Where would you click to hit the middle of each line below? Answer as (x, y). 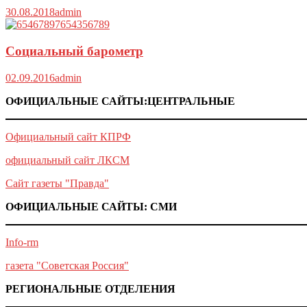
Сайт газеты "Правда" (57, 183)
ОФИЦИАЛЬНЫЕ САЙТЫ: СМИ (91, 206)
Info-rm (22, 242)
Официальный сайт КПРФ (68, 136)
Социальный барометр (74, 51)
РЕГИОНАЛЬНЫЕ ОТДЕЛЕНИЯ (90, 288)
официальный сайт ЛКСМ (67, 160)
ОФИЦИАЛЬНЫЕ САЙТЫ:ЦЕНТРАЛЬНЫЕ (120, 101)
